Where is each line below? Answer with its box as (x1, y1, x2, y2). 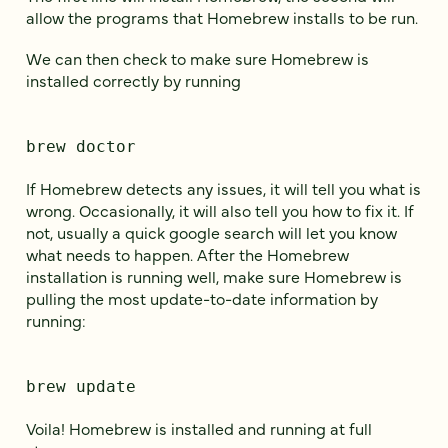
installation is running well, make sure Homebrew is (26, 265, 402, 288)
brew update (26, 377, 136, 397)
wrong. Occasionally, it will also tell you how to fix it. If (26, 199, 414, 222)
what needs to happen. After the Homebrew (26, 243, 349, 266)
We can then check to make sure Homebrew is (26, 46, 369, 69)
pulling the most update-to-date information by (26, 287, 378, 310)
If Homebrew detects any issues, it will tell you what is (26, 177, 421, 200)
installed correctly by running (26, 68, 241, 91)
